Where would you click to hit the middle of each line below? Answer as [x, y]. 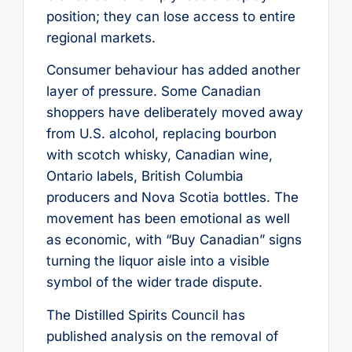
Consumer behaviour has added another [173, 70]
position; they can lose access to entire [170, 16]
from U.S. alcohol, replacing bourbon [161, 134]
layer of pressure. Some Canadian [153, 92]
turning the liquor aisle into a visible [158, 261]
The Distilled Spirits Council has [145, 315]
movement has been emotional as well [168, 219]
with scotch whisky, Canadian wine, [159, 155]
